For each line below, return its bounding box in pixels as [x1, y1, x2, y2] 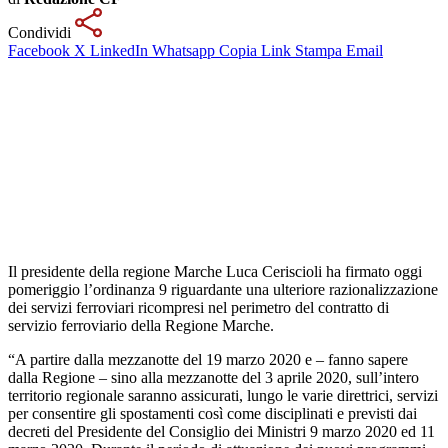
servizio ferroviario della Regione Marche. [8, 316, 274, 334]
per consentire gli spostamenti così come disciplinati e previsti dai [8, 404, 417, 422]
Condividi [8, 23, 75, 41]
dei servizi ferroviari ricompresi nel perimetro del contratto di [8, 298, 389, 316]
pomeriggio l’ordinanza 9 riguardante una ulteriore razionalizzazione [8, 280, 438, 298]
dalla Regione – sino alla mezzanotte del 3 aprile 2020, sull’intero [8, 368, 419, 386]
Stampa [295, 41, 342, 59]
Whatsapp [152, 41, 215, 59]
